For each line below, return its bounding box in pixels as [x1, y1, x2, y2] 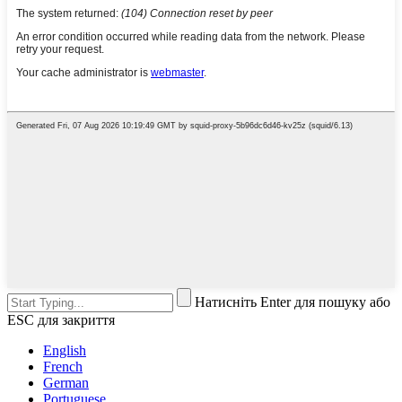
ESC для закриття [7, 311, 115, 328]
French [43, 358, 83, 374]
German [43, 374, 89, 390]
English [43, 342, 86, 358]
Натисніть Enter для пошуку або [195, 293, 390, 310]
